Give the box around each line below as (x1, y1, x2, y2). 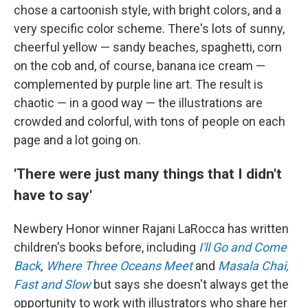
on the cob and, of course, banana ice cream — (14, 58, 265, 73)
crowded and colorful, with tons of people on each (14, 113, 285, 129)
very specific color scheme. (14, 21, 165, 36)
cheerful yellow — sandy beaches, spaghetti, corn (14, 39, 282, 54)
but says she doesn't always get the (93, 276, 289, 291)
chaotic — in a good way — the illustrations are (14, 95, 263, 110)
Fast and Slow (14, 276, 91, 291)
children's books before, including (14, 239, 199, 254)
